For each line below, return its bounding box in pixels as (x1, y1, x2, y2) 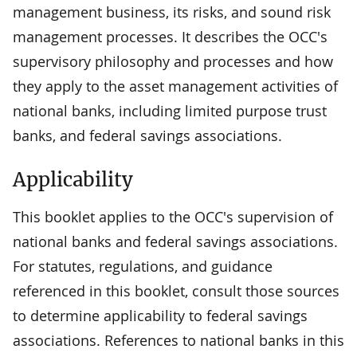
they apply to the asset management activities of (13, 76, 338, 96)
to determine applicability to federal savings (13, 305, 308, 325)
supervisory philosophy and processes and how (13, 51, 333, 71)
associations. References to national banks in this (13, 330, 344, 350)
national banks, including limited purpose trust (13, 100, 327, 120)
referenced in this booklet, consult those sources (13, 280, 339, 300)
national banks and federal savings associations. (13, 231, 338, 251)
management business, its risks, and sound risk (13, 2, 331, 22)
